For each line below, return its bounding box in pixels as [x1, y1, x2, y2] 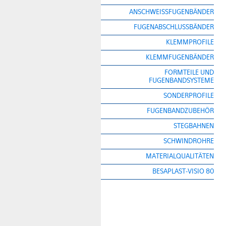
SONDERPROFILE [163, 92, 214, 99]
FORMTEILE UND [164, 69, 214, 76]
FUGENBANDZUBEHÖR [147, 107, 214, 115]
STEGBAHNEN [174, 122, 214, 130]
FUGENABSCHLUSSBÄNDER [134, 23, 214, 31]
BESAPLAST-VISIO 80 [152, 167, 214, 175]
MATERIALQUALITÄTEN [146, 152, 214, 160]
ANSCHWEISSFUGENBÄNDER [129, 8, 210, 16]
